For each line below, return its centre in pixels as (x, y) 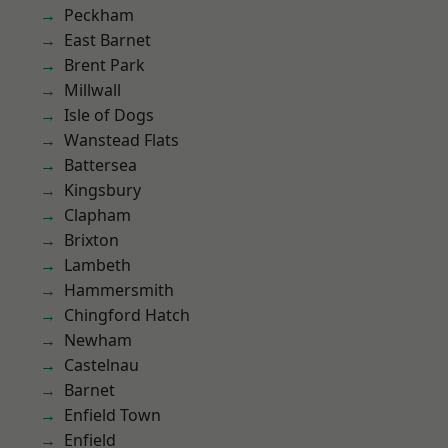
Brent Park (104, 65)
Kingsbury (102, 190)
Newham (98, 340)
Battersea (100, 165)
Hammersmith (119, 290)
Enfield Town (112, 415)
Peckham (99, 15)
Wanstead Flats (121, 140)
